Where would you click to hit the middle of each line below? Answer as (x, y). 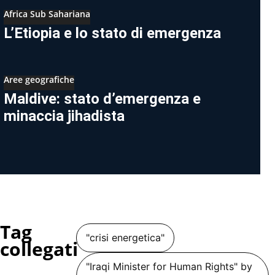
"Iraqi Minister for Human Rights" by (169, 266)
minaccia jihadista (64, 116)
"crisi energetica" (125, 237)
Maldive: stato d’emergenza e (102, 99)
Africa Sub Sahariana (47, 14)
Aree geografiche (39, 79)
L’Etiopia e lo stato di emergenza (112, 33)
